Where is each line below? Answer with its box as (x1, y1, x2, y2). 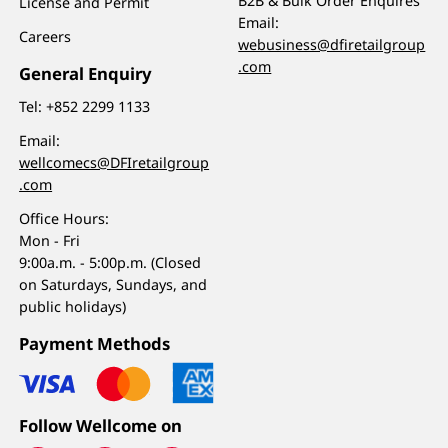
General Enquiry (19, 61, 153, 85)
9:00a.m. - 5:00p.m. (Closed (19, 253, 202, 273)
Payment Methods (19, 331, 171, 355)
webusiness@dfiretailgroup (238, 35, 426, 55)
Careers (19, 27, 72, 47)
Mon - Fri (19, 231, 81, 251)
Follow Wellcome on (19, 414, 183, 438)
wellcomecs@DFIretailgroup (19, 153, 210, 173)
